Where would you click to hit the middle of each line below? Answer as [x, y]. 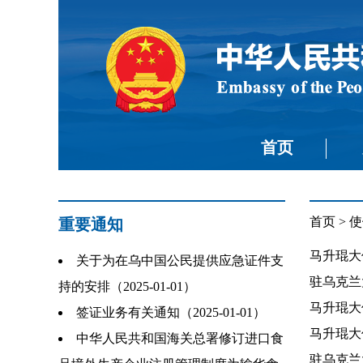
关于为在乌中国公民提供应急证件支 [180, 261]
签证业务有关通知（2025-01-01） [171, 312]
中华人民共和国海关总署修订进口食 [180, 338]
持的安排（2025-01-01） [127, 286]
